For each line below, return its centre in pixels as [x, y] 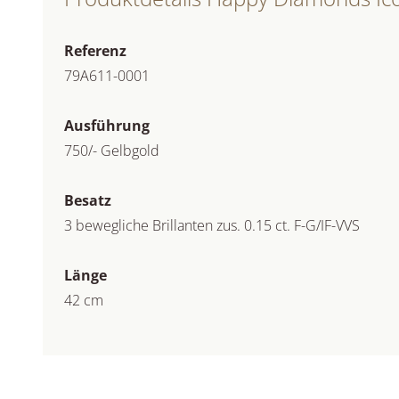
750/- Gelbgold [112, 151]
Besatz [88, 200]
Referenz [95, 51]
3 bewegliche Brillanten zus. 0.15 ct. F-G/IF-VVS [212, 225]
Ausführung [107, 126]
